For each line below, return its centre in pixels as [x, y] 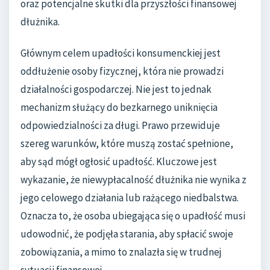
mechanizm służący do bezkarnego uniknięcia [119, 107]
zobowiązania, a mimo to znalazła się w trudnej [121, 252]
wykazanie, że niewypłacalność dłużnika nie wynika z [133, 179]
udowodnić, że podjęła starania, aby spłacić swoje [127, 234]
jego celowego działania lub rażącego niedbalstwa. [130, 197]
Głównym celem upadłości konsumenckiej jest [121, 53]
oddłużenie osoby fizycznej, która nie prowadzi [122, 71]
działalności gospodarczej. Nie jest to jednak [116, 89]
